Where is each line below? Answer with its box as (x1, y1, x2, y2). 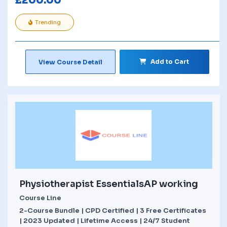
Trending (35, 18, 61, 26)
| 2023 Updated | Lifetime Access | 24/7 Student (19, 216, 190, 225)
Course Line (19, 193, 61, 202)
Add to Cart (150, 57, 190, 65)
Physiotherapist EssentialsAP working (19, 178, 198, 190)
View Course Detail (38, 58, 102, 66)
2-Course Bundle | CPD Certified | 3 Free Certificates (19, 206, 206, 215)
